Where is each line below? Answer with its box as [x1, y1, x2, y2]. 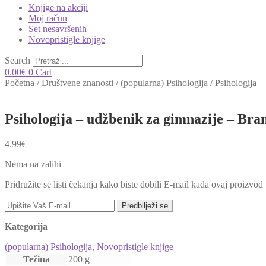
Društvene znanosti [42, 78, 113, 88]
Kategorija [5, 221, 47, 232]
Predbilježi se [122, 201, 168, 210]
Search [5, 55, 30, 65]
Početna [5, 78, 34, 88]
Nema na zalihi [5, 159, 61, 169]
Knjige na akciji [28, 2, 88, 12]
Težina [23, 254, 50, 264]
